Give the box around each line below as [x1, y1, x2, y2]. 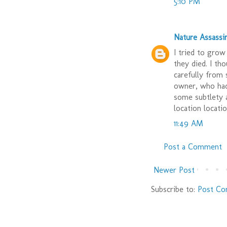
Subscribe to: [151, 184, 198, 195]
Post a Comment [164, 142, 222, 152]
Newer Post [154, 165, 195, 175]
